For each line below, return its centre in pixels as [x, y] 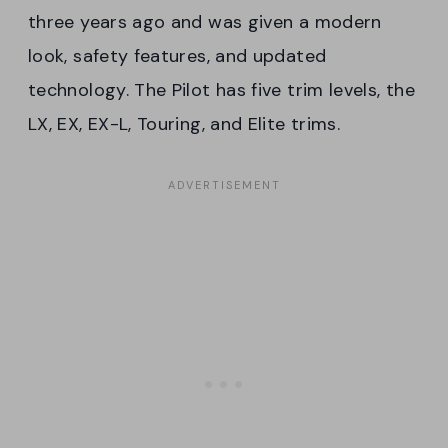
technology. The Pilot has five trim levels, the [221, 90]
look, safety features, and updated [177, 56]
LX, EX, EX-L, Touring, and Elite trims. [187, 124]
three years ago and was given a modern [205, 22]
